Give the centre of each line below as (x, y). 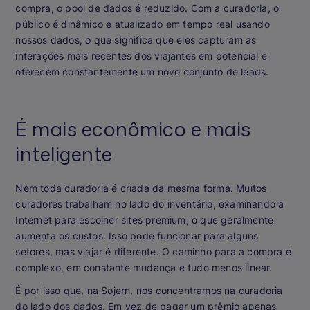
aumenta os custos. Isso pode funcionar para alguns (137, 235)
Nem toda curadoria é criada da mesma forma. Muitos (141, 188)
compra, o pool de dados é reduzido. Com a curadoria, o (147, 8)
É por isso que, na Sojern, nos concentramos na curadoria (149, 290)
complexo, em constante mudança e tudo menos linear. (144, 267)
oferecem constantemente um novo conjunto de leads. (142, 71)
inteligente (64, 153)
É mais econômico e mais (133, 128)
